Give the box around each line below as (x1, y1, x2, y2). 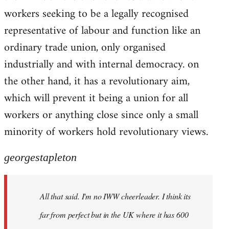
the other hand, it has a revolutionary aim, (4, 71, 190, 91)
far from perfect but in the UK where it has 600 (40, 209, 189, 220)
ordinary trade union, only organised (4, 37, 166, 58)
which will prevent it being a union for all (4, 88, 188, 108)
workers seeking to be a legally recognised (4, 4, 189, 24)
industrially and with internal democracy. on (4, 54, 199, 75)
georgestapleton (4, 150, 77, 164)
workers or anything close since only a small (4, 105, 198, 125)
